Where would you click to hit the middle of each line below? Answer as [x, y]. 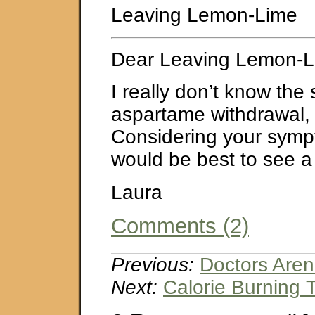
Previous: [153, 265]
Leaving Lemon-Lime [204, 15]
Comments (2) [180, 226]
